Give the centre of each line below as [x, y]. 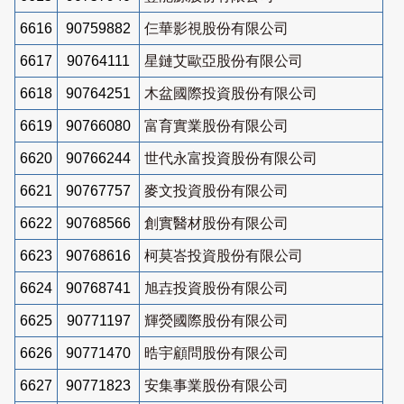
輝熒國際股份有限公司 [216, 320]
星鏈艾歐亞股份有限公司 [224, 60]
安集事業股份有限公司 [216, 385]
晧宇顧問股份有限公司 [216, 353]
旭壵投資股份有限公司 [216, 288]
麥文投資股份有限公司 [216, 190]
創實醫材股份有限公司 [216, 223]
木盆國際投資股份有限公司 [231, 93]
